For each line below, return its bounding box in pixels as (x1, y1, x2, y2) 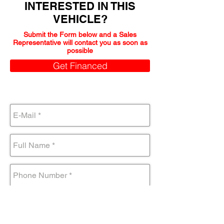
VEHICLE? (52, 12, 107, 25)
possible (67, 46, 93, 54)
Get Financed (52, 60, 107, 71)
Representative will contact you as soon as (12, 38, 147, 46)
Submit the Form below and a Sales (23, 30, 136, 38)
